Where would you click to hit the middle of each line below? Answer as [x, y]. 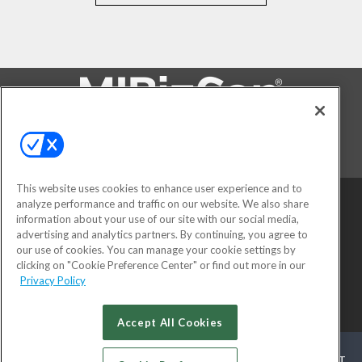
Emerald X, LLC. [149, 313]
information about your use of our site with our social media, [158, 219]
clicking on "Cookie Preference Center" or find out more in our [161, 265]
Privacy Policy [53, 280]
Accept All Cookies [170, 322]
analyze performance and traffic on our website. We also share [162, 203]
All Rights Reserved [246, 313]
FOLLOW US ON [181, 128]
